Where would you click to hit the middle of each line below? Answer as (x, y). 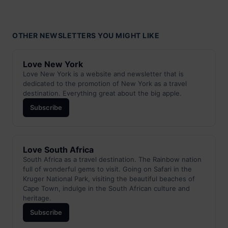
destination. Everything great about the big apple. (102, 93)
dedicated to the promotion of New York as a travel (105, 84)
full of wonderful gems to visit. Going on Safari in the (107, 169)
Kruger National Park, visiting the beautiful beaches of (109, 179)
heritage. (37, 198)
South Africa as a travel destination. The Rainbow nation (112, 160)
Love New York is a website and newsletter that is (103, 74)
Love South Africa (58, 150)
